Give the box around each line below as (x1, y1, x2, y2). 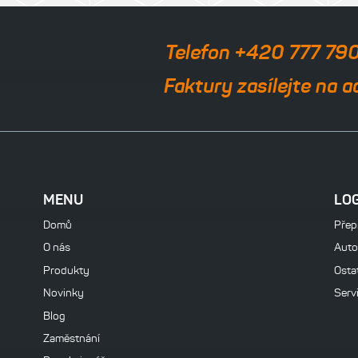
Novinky (43, 286, 84, 300)
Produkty (43, 263, 89, 277)
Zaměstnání (43, 331, 100, 345)
